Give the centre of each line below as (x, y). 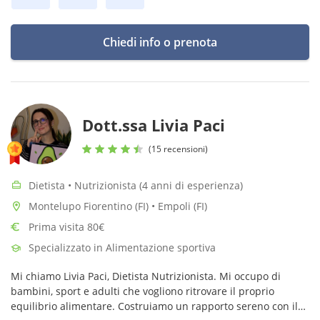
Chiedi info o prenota (160, 42)
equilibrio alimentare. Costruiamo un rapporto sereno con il (154, 306)
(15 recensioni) (178, 149)
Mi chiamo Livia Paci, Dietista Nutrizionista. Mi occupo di (146, 276)
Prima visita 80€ (66, 227)
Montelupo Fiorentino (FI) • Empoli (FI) (118, 206)
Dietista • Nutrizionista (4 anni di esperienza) (136, 185)
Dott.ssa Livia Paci (154, 125)
